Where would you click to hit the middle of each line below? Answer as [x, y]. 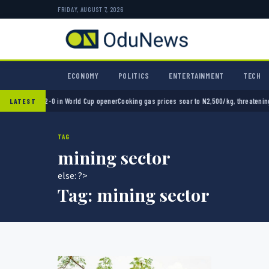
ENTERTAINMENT [196, 76]
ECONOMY [83, 76]
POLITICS [134, 76]
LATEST [23, 101]
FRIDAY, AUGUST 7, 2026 [91, 9]
